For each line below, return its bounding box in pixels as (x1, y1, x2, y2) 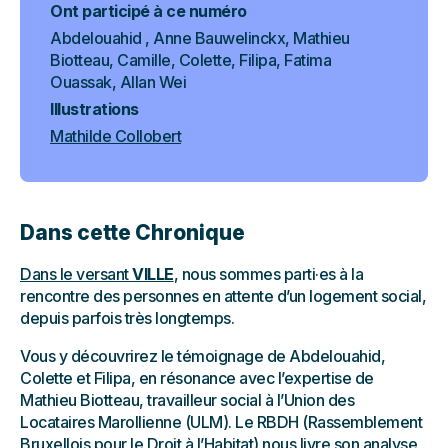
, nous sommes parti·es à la (173, 264, 363, 285)
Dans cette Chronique (20, 220, 245, 246)
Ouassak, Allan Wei (50, 72, 186, 93)
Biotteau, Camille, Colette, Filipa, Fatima (50, 50, 331, 71)
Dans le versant (20, 264, 132, 285)
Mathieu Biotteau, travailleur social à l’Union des (20, 390, 354, 411)
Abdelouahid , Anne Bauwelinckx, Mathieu (50, 28, 350, 49)
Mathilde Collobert (50, 126, 181, 147)
